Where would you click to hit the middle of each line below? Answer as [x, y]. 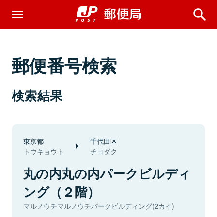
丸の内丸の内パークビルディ [107, 173]
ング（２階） [62, 192]
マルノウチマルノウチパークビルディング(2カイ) [99, 206]
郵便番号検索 [64, 65]
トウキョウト [44, 151]
